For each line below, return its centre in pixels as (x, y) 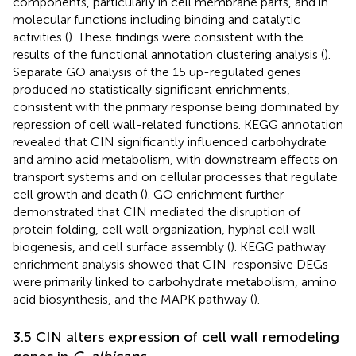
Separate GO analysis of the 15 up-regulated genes (157, 72)
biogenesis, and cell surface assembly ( (122, 246)
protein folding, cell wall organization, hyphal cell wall (164, 229)
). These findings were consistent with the (186, 37)
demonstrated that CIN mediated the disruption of (157, 211)
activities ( (41, 37)
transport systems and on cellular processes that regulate (175, 176)
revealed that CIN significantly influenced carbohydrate (170, 141)
